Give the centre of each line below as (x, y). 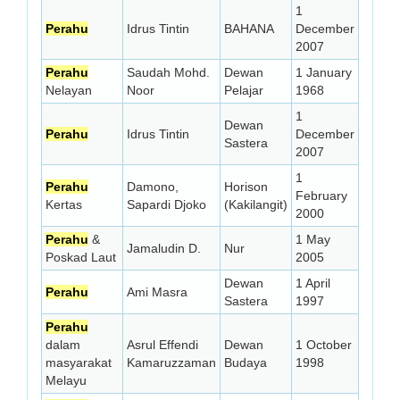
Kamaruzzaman (171, 362)
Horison (246, 187)
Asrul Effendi (162, 345)
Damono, (153, 187)
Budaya (246, 362)
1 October (324, 345)
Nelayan (69, 90)
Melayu (66, 380)
